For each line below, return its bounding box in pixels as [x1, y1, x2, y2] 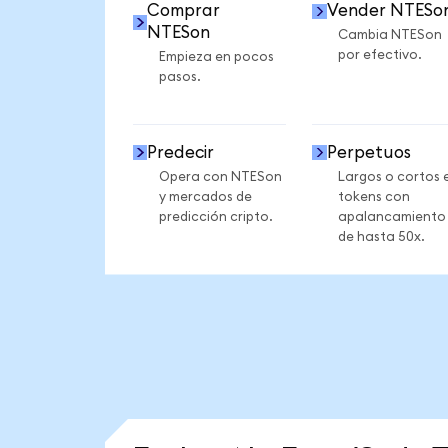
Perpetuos [326, 143, 411, 161]
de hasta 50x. [337, 229, 425, 244]
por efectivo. [337, 48, 422, 63]
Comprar [147, 2, 221, 20]
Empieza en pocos [158, 50, 274, 65]
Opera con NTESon [158, 169, 282, 184]
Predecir [147, 143, 215, 161]
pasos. [158, 70, 201, 85]
